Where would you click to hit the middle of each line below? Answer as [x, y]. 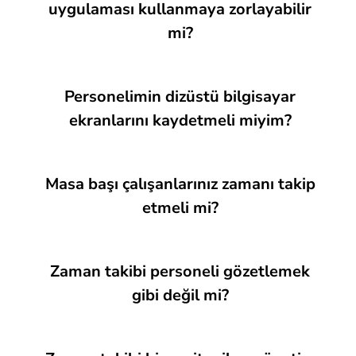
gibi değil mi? [180, 295]
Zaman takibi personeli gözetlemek [180, 271]
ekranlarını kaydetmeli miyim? [180, 120]
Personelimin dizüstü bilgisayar [180, 97]
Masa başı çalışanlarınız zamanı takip [180, 184]
